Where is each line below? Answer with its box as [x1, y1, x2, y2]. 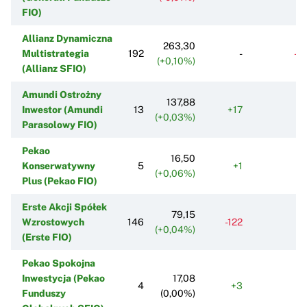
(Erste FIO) [22, 231, 72, 243]
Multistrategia [22, 47, 89, 59]
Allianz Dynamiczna [22, 32, 112, 44]
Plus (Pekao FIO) [22, 175, 97, 186]
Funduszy [22, 287, 66, 299]
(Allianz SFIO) [22, 62, 86, 74]
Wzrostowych [22, 216, 84, 228]
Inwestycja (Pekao [22, 272, 105, 284]
